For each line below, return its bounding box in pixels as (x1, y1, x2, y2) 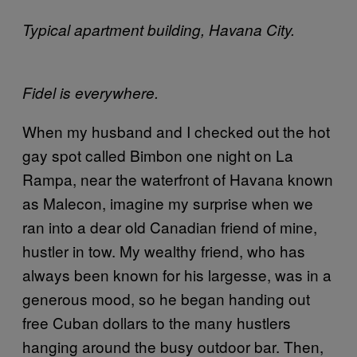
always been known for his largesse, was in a (22, 263, 331, 285)
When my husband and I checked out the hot (22, 120, 330, 142)
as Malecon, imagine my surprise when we (22, 191, 313, 214)
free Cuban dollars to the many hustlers (22, 311, 291, 333)
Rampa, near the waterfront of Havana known (22, 167, 333, 190)
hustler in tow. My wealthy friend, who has (22, 239, 305, 261)
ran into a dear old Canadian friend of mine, (22, 215, 317, 237)
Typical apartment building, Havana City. (22, 18, 295, 40)
